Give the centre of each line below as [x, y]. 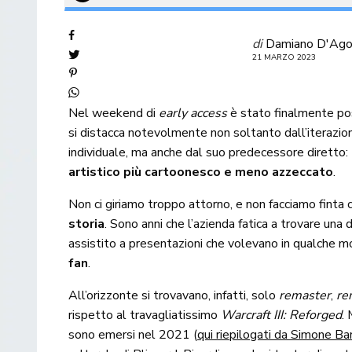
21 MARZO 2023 [284, 58]
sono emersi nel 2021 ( [133, 335]
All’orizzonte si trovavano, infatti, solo [174, 296]
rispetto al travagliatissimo [145, 315]
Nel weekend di [114, 114]
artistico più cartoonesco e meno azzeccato [201, 172]
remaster [305, 296]
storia [86, 224]
